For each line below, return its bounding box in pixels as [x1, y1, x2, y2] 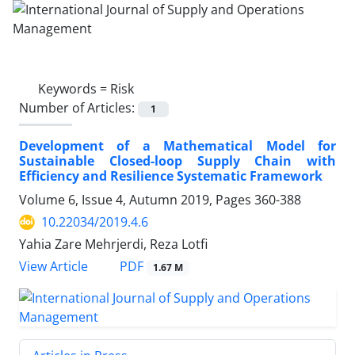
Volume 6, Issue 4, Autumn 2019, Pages [19, 191, 254, 209]
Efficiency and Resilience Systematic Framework [19, 167, 323, 185]
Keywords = [38, 80, 110, 97]
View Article [19, 258, 88, 276]
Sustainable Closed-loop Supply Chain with [19, 152, 336, 170]
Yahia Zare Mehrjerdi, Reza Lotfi [19, 235, 208, 254]
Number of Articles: [19, 99, 138, 116]
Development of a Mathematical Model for [19, 137, 336, 155]
